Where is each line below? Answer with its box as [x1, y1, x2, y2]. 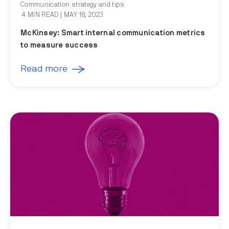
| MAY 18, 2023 [60, 12, 103, 19]
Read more [20, 64, 67, 74]
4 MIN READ [20, 12, 61, 19]
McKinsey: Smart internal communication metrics [20, 29, 205, 37]
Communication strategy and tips [20, 2, 124, 9]
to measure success [20, 41, 98, 49]
